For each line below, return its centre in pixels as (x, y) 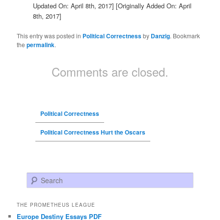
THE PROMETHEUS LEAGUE (56, 205)
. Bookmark (185, 35)
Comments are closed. (110, 71)
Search (37, 178)
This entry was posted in (50, 35)
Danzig (161, 36)
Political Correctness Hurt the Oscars (93, 132)
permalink (41, 44)
